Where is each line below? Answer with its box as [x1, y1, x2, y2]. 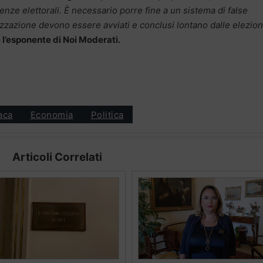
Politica [90, 109, 124, 120]
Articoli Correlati [12, 150, 102, 164]
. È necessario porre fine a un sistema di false [59, 5, 248, 16]
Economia [30, 109, 73, 120]
